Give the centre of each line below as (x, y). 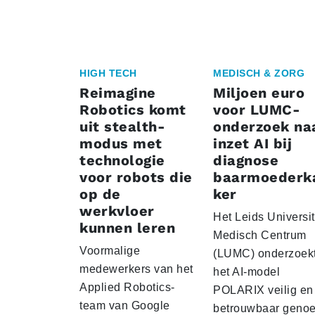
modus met (121, 144)
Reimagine (118, 93)
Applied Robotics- (127, 288)
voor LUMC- (257, 110)
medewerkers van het (136, 269)
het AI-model (246, 272)
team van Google (125, 306)
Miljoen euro (259, 93)
